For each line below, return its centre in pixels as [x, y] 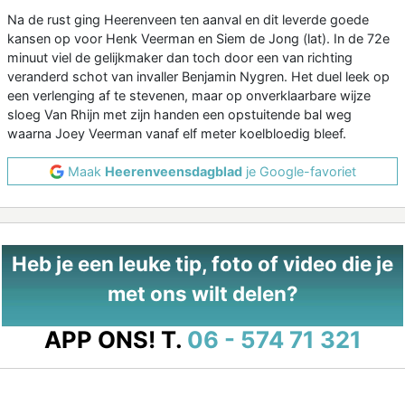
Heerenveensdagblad [173, 172]
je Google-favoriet [299, 172]
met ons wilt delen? [202, 294]
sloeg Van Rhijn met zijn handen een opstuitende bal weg [179, 115]
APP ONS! [99, 340]
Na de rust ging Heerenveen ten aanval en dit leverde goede [188, 20]
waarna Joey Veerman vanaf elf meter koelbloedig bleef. [177, 134]
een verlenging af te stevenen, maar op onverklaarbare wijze [189, 96]
